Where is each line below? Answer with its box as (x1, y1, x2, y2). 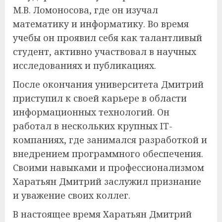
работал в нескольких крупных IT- (13, 119, 172, 132)
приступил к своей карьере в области (13, 92, 187, 104)
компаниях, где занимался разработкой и (13, 133, 207, 146)
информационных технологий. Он (13, 106, 169, 118)
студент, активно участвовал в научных (13, 45, 196, 57)
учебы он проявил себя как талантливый (13, 31, 202, 44)
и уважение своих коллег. (13, 189, 130, 201)
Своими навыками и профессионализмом (13, 161, 204, 173)
